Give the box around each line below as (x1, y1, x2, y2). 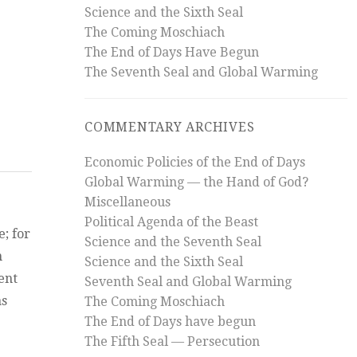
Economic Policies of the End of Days (84, 155, 305, 171)
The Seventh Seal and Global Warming (84, 64, 318, 80)
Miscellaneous (84, 194, 171, 210)
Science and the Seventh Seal (84, 234, 261, 250)
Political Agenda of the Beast (84, 214, 258, 230)
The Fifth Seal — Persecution (84, 334, 260, 350)
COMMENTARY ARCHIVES (84, 120, 255, 135)
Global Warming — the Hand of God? (84, 175, 308, 190)
